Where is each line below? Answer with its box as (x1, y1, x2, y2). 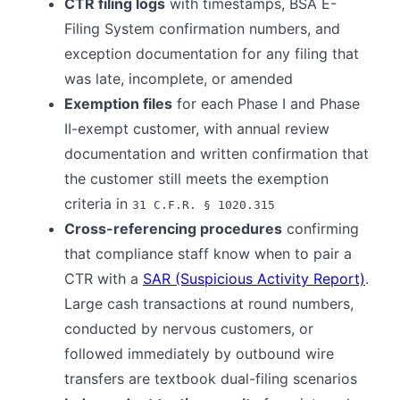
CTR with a (64, 270, 143, 288)
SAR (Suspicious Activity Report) (143, 270, 365, 288)
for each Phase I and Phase (172, 95, 360, 113)
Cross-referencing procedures (64, 220, 282, 238)
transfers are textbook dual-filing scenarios (64, 370, 357, 388)
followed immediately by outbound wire (64, 345, 334, 363)
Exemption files (64, 95, 172, 113)
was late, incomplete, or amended (64, 70, 293, 88)
